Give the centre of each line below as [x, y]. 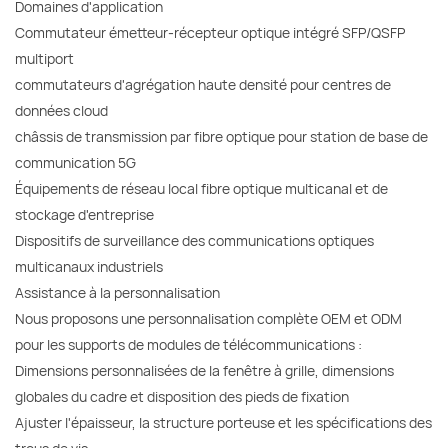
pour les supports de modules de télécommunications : [188, 345]
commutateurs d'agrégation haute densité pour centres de [203, 85]
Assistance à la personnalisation [117, 293]
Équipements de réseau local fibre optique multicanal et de [201, 189]
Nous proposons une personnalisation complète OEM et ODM [208, 319]
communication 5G [75, 163]
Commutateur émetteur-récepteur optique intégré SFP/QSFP [210, 33]
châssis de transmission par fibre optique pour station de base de [221, 137]
